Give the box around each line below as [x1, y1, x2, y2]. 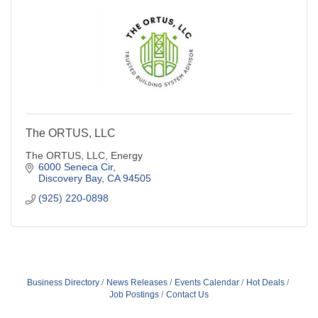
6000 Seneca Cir [38, 160, 113, 172]
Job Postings [109, 289, 159, 300]
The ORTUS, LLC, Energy [26, 149, 143, 161]
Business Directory [26, 277, 99, 287]
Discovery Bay [38, 172, 102, 184]
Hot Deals [246, 277, 285, 287]
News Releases [106, 277, 168, 287]
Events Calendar [174, 277, 239, 287]
